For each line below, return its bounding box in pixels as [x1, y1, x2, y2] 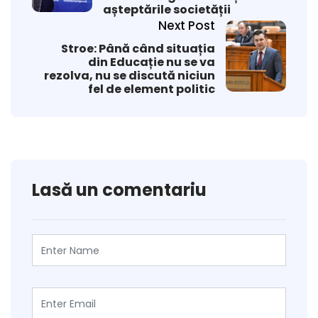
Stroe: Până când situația [61, 40, 215, 57]
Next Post [158, 17, 215, 35]
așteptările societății [103, 1, 231, 18]
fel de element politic [88, 81, 215, 98]
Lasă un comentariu [32, 178, 207, 202]
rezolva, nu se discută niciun [44, 67, 215, 84]
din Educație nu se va [88, 54, 215, 71]
